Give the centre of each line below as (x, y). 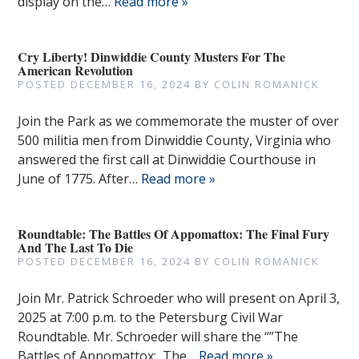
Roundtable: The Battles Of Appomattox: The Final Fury (174, 234)
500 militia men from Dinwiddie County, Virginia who (175, 140)
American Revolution (76, 70)
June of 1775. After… (80, 179)
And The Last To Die (76, 247)
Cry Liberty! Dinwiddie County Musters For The (152, 56)
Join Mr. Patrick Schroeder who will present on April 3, (179, 298)
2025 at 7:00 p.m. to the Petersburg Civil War (151, 317)
